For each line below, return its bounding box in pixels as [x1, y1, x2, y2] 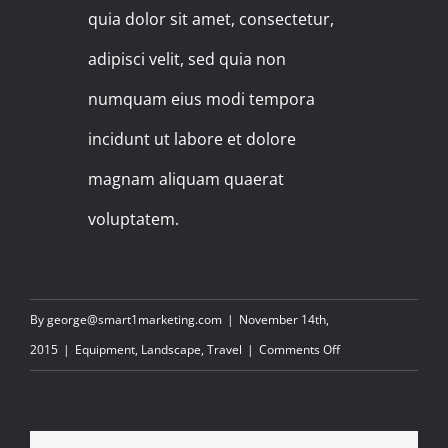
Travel [207, 341, 242, 359]
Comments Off [259, 341, 340, 359]
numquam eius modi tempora [88, 88, 316, 111]
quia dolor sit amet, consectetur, [88, 8, 335, 31]
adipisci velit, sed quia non [88, 48, 287, 71]
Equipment [75, 341, 135, 359]
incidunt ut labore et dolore [88, 128, 297, 151]
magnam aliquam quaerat [88, 168, 285, 191]
